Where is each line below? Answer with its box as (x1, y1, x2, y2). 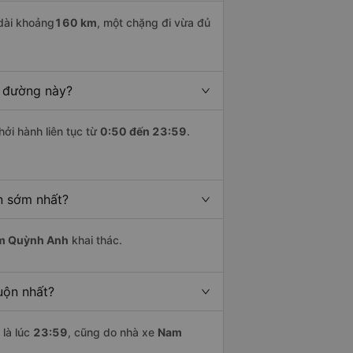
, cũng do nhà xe (68, 325, 158, 340)
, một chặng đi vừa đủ (97, 16, 210, 30)
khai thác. (69, 233, 122, 247)
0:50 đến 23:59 (100, 124, 187, 139)
